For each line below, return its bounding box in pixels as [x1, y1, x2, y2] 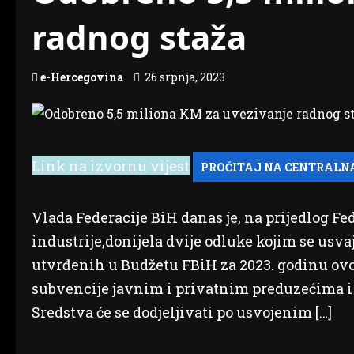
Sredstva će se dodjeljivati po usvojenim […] [32, 303, 332, 322]
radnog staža [32, 14, 247, 60]
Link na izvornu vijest [32, 156, 190, 175]
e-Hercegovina [40, 70, 123, 85]
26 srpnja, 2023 [142, 70, 228, 85]
